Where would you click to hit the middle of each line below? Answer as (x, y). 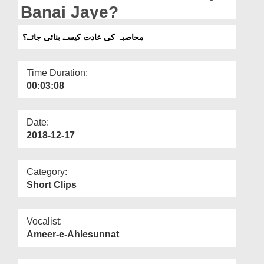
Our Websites (37, 28)
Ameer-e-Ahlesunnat (73, 234)
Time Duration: (57, 72)
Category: (47, 171)
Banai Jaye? (70, 12)
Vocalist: (44, 221)
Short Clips (52, 184)
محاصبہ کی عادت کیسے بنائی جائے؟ (83, 37)
